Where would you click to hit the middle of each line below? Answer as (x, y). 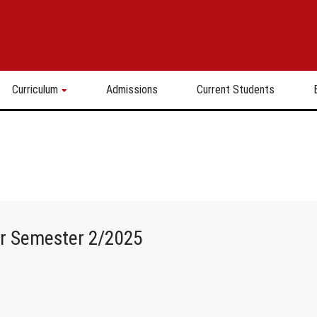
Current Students (236, 89)
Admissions (132, 89)
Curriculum (35, 89)
